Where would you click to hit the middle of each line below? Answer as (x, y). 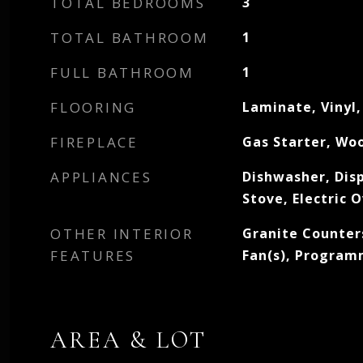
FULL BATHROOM (122, 73)
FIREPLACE (94, 142)
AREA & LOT (128, 340)
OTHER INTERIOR (122, 234)
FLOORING (93, 107)
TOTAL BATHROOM (130, 38)
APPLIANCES (101, 177)
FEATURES (93, 256)
